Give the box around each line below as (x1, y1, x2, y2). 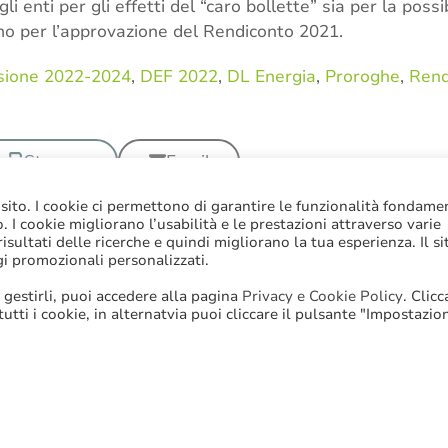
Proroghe (324, 65, 400, 88)
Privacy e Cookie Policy (242, 286, 403, 306)
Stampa (24, 149, 88, 173)
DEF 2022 (139, 65, 218, 88)
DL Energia (226, 65, 316, 88)
